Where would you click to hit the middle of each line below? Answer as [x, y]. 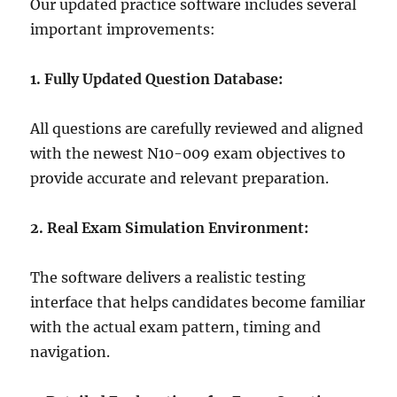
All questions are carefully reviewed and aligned [197, 128]
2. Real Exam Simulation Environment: [170, 227]
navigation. [70, 351]
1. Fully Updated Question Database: [157, 78]
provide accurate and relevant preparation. [180, 178]
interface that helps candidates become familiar [198, 302]
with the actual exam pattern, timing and [176, 327]
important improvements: [123, 29]
